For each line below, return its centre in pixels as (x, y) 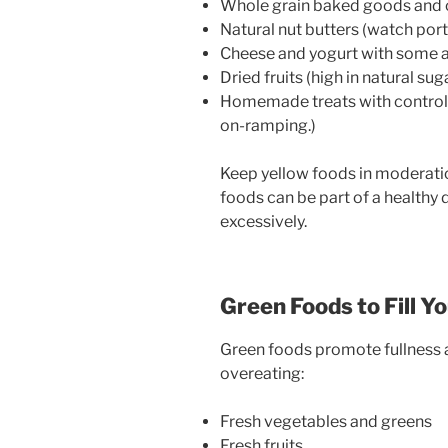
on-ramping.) (268, 126)
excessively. (263, 222)
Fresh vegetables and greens (326, 421)
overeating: (262, 373)
